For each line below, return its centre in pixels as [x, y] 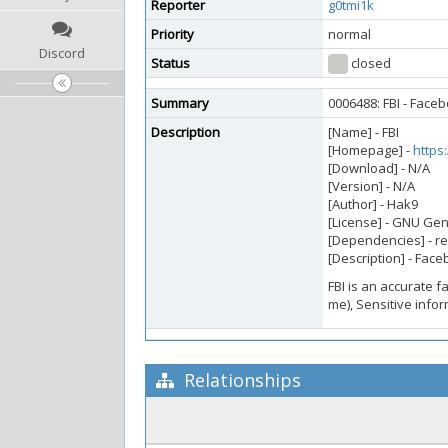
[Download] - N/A [379, 168]
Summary [180, 103]
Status [170, 63]
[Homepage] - [370, 150]
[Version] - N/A [371, 186]
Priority [172, 34]
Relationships [240, 380]
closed [369, 63]
